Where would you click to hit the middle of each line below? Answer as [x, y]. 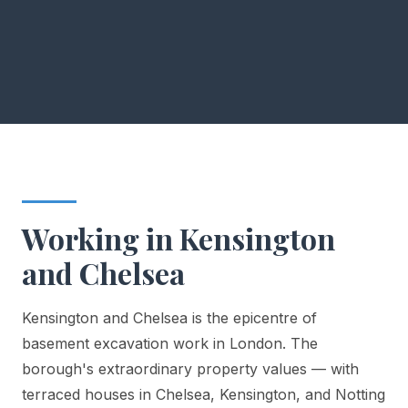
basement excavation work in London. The [170, 343]
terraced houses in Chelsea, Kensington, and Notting [204, 394]
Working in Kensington [178, 238]
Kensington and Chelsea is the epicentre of [169, 317]
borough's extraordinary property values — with [190, 368]
